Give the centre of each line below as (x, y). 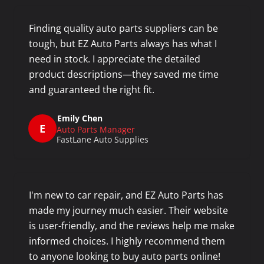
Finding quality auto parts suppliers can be (123, 28)
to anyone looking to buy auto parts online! (125, 256)
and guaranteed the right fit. (92, 90)
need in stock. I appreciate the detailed (115, 59)
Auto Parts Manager (96, 129)
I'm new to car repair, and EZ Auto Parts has (126, 195)
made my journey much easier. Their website (128, 210)
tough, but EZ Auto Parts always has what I (123, 44)
